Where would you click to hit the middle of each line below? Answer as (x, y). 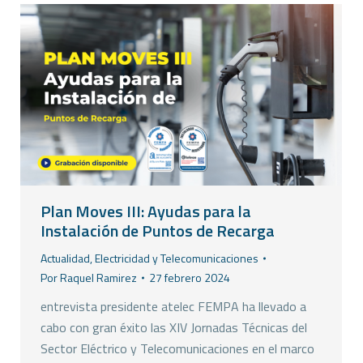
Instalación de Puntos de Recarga (158, 231)
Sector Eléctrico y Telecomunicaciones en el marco (177, 349)
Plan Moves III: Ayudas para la (146, 211)
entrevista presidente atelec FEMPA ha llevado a (173, 307)
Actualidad (65, 258)
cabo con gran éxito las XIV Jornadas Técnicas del (174, 328)
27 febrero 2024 (190, 278)
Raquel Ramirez (98, 278)
